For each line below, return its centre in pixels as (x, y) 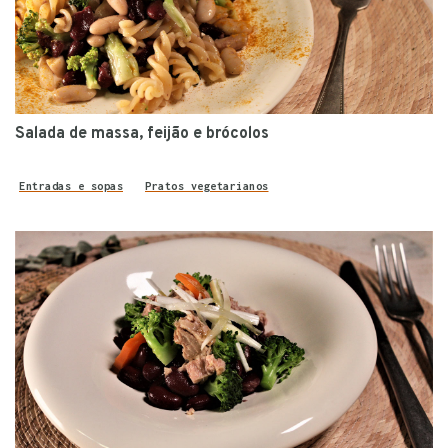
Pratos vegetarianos (207, 185)
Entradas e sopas (71, 185)
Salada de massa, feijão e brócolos (142, 133)
